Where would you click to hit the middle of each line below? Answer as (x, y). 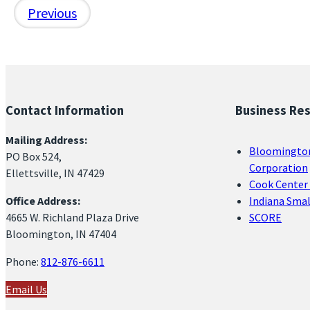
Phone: (23, 261)
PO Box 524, (34, 156)
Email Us (26, 289)
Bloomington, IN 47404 (61, 234)
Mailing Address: (46, 139)
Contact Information (65, 111)
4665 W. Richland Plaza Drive (72, 217)
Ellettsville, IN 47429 (55, 173)
